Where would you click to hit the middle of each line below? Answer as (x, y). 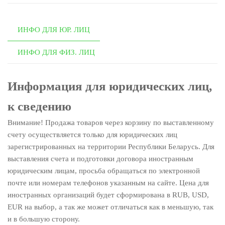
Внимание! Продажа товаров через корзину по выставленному (111, 122)
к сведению (39, 106)
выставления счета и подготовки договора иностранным (100, 158)
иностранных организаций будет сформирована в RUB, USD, (108, 195)
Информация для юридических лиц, (110, 86)
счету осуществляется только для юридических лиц (92, 134)
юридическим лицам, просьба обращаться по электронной (104, 171)
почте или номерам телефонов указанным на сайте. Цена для (108, 183)
